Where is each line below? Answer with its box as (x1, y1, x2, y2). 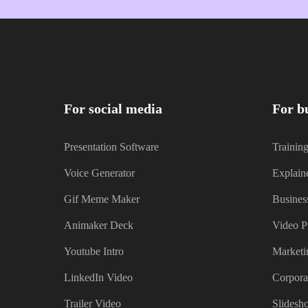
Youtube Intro (63, 245, 124, 258)
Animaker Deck (63, 219, 133, 232)
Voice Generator (63, 167, 135, 179)
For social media (63, 101, 162, 117)
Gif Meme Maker (63, 193, 140, 206)
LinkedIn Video (63, 272, 133, 284)
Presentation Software (63, 141, 159, 153)
